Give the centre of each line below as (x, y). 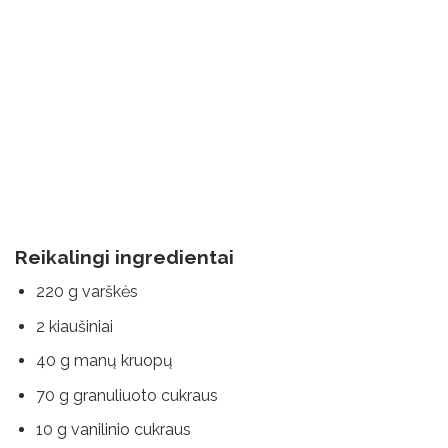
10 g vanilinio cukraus (113, 430)
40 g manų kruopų (104, 361)
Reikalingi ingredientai (124, 257)
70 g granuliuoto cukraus (126, 395)
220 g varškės (86, 292)
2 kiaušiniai (74, 326)
